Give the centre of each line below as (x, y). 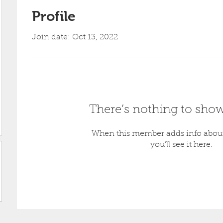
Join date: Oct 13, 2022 (75, 37)
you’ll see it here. (181, 145)
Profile (54, 16)
